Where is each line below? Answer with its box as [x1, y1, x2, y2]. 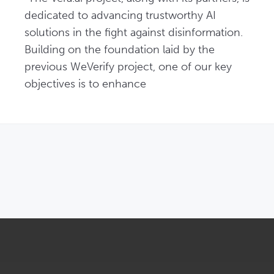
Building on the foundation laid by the [24, 43, 215, 56]
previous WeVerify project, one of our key [24, 60, 232, 73]
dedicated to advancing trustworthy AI [24, 9, 216, 22]
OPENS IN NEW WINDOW [136, 145, 232, 155]
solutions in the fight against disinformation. [24, 26, 243, 39]
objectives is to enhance [24, 77, 146, 91]
